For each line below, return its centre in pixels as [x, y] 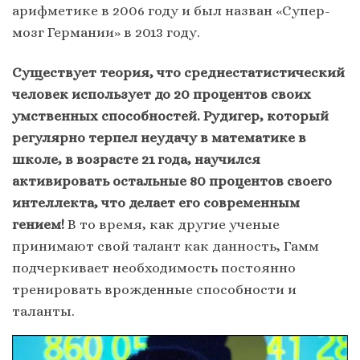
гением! [38, 224]
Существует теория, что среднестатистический [178, 72]
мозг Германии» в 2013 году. [108, 33]
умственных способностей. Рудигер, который [170, 115]
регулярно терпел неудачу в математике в [159, 137]
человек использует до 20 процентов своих [162, 94]
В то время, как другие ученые [172, 224]
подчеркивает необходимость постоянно [154, 267]
